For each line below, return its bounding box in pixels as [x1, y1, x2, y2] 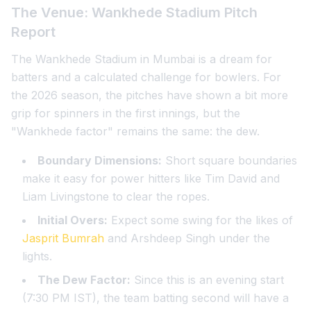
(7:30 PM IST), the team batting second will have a [22, 291, 289, 305]
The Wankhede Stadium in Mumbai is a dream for [11, 52, 272, 66]
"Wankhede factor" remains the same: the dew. [11, 124, 260, 138]
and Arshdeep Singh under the [108, 231, 270, 245]
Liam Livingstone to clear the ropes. [22, 190, 210, 203]
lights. [22, 249, 52, 263]
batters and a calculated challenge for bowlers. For [11, 70, 281, 84]
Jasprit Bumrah [22, 231, 108, 245]
